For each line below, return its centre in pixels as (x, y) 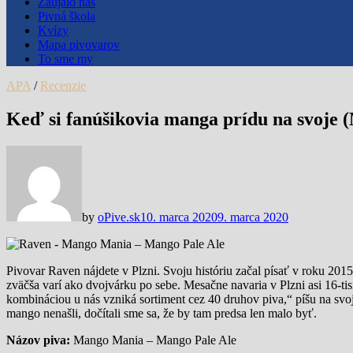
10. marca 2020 (179, 217)
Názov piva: (40, 340)
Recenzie (63, 85)
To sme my (65, 59)
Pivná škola (67, 16)
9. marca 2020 (253, 217)
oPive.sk (119, 217)
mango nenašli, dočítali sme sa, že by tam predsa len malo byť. (162, 313)
